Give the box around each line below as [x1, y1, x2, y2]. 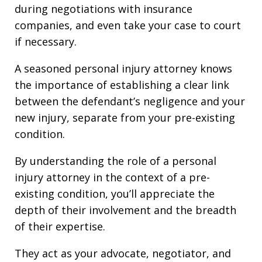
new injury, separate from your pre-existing [15, 110, 235, 125]
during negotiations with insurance [15, 1, 192, 16]
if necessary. [15, 34, 77, 49]
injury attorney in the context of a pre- [15, 170, 210, 184]
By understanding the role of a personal [15, 153, 216, 168]
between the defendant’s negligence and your [15, 94, 245, 108]
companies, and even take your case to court [15, 18, 241, 32]
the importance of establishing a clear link [15, 77, 229, 92]
